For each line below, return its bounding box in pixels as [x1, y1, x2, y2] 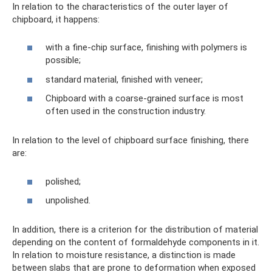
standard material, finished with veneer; [46, 73, 203, 85]
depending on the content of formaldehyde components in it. [12, 237, 259, 248]
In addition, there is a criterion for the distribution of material [12, 224, 258, 235]
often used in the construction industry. [46, 106, 206, 117]
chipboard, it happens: [12, 13, 100, 25]
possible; [46, 55, 81, 66]
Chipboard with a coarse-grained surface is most [46, 93, 243, 104]
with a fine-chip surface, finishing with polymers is [46, 42, 247, 53]
